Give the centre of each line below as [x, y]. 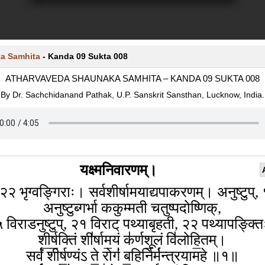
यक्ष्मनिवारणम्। [119, 170]
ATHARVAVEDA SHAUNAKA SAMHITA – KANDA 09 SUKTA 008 [132, 79]
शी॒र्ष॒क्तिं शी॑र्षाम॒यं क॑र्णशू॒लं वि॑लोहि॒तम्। [132, 240]
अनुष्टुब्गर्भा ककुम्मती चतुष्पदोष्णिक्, [132, 208]
